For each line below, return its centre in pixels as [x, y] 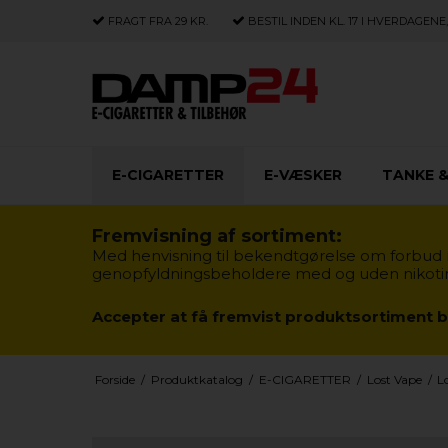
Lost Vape [394, 379]
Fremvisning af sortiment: [217, 235]
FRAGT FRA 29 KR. [156, 21]
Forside [114, 379]
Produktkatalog [196, 379]
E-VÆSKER [303, 174]
